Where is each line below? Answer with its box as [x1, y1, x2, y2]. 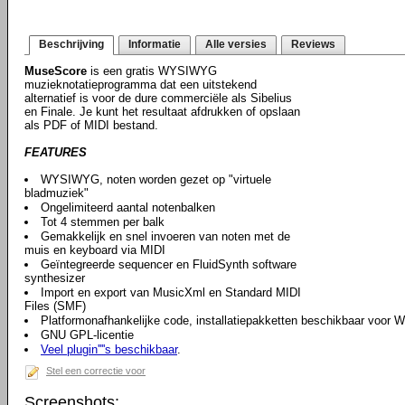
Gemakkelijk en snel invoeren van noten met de [41, 230, 290, 243]
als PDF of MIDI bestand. [24, 118, 158, 132]
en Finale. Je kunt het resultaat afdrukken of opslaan [24, 105, 300, 118]
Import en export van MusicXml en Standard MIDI [41, 286, 301, 299]
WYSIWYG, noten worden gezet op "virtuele [41, 173, 271, 186]
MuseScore [24, 64, 87, 78]
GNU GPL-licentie [41, 328, 134, 342]
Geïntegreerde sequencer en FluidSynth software [41, 258, 297, 271]
